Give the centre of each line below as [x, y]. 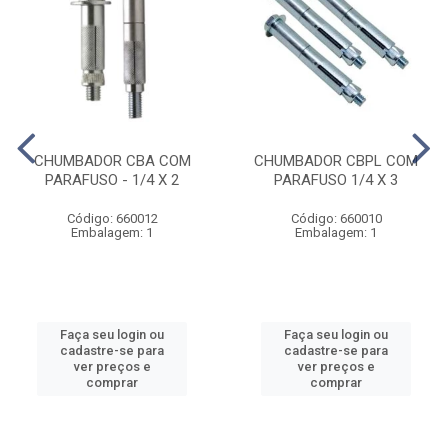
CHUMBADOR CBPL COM [336, 161]
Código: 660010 [336, 218]
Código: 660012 [112, 218]
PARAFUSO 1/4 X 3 [336, 180]
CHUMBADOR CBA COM [112, 161]
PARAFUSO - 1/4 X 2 [112, 180]
